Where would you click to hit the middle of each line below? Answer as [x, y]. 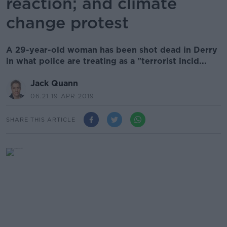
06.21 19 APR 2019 [62, 96]
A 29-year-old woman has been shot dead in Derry [112, 50]
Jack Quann [54, 83]
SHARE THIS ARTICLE [41, 119]
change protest [67, 23]
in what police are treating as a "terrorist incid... [106, 61]
